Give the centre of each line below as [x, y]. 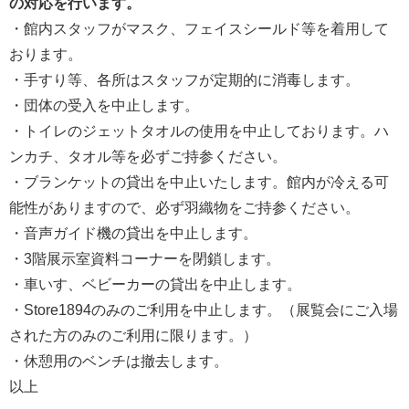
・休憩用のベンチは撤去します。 [119, 362]
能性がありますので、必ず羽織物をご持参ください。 [184, 208]
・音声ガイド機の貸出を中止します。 [133, 234]
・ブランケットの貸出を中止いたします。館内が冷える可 [199, 183]
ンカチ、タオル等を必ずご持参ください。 [148, 157]
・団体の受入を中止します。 [104, 106]
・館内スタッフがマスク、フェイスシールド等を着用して [199, 29]
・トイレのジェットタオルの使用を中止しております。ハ [199, 131]
